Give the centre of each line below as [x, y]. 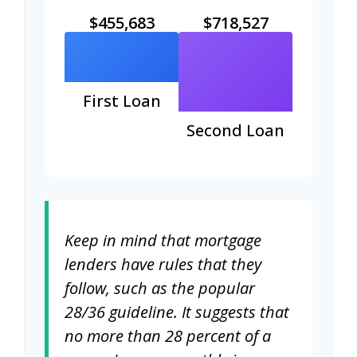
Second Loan [235, 130]
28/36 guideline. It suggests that [177, 312]
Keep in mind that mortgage [163, 240]
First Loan [122, 101]
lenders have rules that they [163, 264]
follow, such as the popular [160, 288]
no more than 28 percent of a [168, 336]
